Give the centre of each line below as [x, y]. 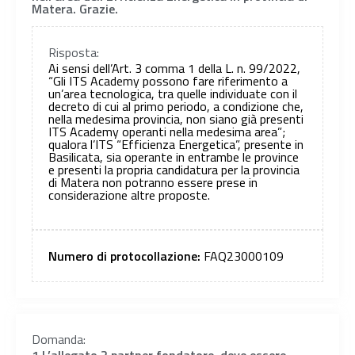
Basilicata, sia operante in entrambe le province [174, 157]
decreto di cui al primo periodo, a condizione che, [176, 107]
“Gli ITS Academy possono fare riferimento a [168, 81]
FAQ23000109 [244, 256]
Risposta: [74, 53]
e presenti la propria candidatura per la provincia [174, 170]
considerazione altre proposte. [129, 195]
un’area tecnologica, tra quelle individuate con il [173, 94]
